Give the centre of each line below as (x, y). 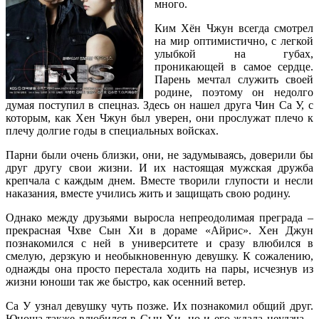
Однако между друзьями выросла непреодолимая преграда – (159, 218)
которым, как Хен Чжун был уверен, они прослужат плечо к (159, 118)
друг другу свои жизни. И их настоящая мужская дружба (159, 168)
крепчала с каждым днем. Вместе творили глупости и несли (159, 181)
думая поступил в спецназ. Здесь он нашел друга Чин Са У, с (159, 105)
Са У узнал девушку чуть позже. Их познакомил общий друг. (159, 306)
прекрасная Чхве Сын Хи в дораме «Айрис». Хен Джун (159, 230)
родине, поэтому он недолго (234, 92)
